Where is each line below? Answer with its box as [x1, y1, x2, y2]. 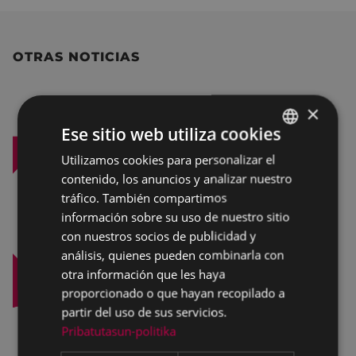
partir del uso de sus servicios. [61, 304, 227, 319]
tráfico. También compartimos [61, 189, 227, 205]
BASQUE [270, 151, 305, 163]
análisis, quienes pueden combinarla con [61, 246, 284, 262]
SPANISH [270, 178, 307, 190]
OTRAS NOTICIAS [13, 48, 140, 64]
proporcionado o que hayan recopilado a [61, 284, 285, 300]
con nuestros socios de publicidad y [61, 227, 257, 243]
